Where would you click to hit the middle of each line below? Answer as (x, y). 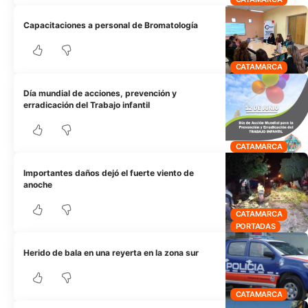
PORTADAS (255, 226)
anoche (38, 184)
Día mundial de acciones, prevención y (100, 93)
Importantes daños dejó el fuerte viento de (109, 173)
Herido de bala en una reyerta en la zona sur (111, 252)
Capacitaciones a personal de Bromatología (111, 25)
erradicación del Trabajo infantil (87, 105)
